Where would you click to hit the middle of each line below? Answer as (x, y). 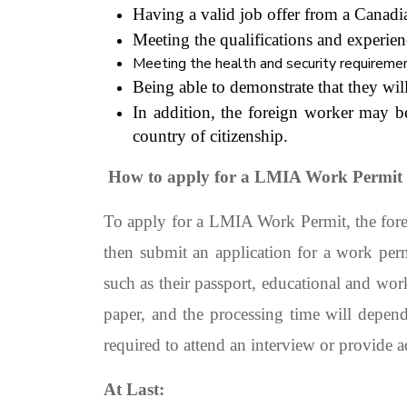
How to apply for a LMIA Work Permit (255, 177)
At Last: (136, 389)
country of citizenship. (210, 136)
